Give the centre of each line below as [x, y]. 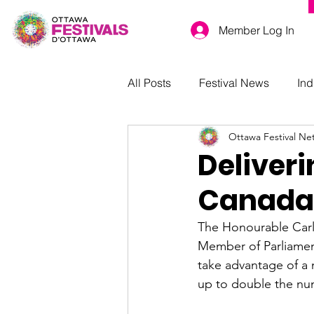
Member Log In [257, 30]
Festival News [234, 83]
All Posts [149, 83]
